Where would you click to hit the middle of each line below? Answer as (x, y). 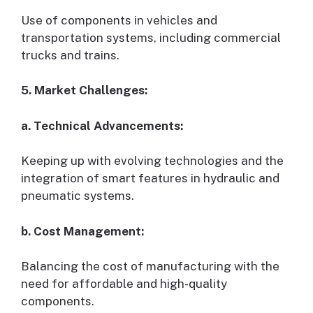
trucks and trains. (70, 55)
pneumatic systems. (78, 196)
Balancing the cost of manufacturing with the (150, 267)
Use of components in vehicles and (119, 20)
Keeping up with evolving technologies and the (152, 161)
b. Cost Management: (82, 231)
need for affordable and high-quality (124, 284)
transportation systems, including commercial (151, 37)
